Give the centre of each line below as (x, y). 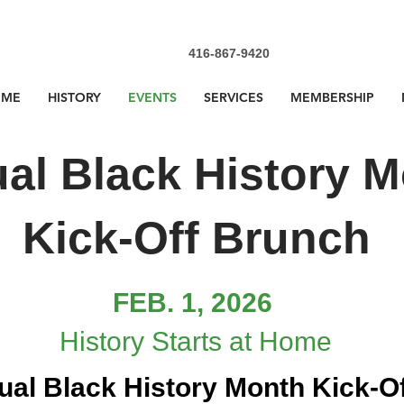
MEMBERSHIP (332, 97)
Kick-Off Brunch (197, 238)
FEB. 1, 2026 (192, 303)
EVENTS (152, 97)
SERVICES (234, 97)
